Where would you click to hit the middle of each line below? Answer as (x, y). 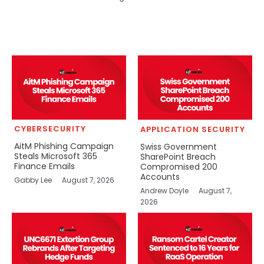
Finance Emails (44, 166)
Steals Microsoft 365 (55, 156)
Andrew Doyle (165, 191)
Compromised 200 (179, 167)
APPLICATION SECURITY (192, 130)
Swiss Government (178, 147)
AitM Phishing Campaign (64, 146)
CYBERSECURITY (50, 129)
